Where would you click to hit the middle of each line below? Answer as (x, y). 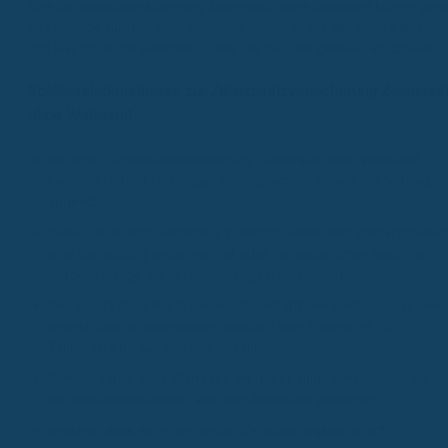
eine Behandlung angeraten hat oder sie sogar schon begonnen (241, 253)
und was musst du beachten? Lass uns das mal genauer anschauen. (232, 49)
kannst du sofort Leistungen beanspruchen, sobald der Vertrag (239, 180)
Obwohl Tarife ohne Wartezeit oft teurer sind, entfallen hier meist (246, 378)
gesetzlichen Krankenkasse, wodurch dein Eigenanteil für (221, 326)
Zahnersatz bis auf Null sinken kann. (156, 347)
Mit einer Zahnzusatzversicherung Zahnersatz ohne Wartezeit (233, 159)
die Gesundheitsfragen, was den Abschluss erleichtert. (214, 399)
